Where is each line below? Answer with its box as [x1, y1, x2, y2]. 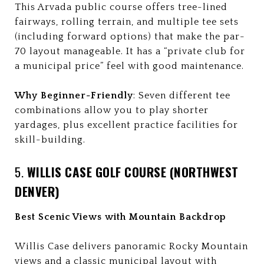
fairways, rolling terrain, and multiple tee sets [15, 16, 239, 27]
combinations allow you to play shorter [15, 105, 209, 115]
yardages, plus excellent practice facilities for [15, 120, 238, 130]
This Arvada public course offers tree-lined [15, 2, 227, 12]
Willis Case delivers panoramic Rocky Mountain [15, 241, 248, 252]
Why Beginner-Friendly [15, 90, 133, 101]
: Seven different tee [133, 90, 230, 101]
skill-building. [15, 134, 85, 145]
